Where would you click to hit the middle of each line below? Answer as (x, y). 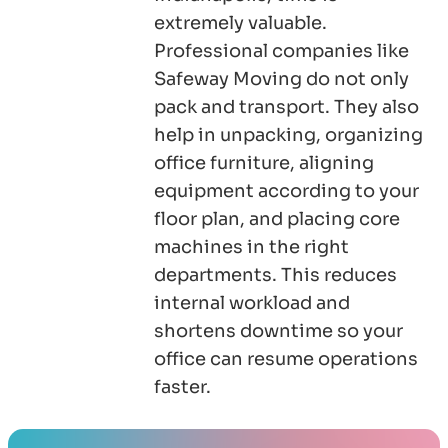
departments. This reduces (275, 275)
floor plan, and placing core (277, 219)
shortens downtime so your (278, 331)
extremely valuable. (240, 23)
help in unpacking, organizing (288, 135)
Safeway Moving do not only (281, 79)
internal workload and (252, 303)
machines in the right (251, 247)
